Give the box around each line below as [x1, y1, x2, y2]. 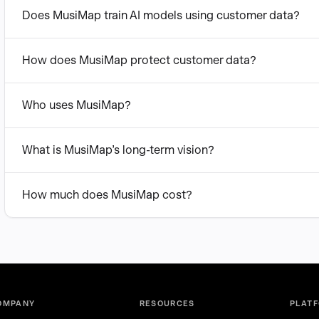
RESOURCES [139, 299, 195, 308]
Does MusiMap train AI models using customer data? [22, 9, 300, 22]
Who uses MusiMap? [22, 98, 131, 112]
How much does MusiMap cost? [22, 188, 192, 202]
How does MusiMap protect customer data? [22, 53, 256, 67]
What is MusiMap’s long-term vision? [22, 143, 214, 157]
